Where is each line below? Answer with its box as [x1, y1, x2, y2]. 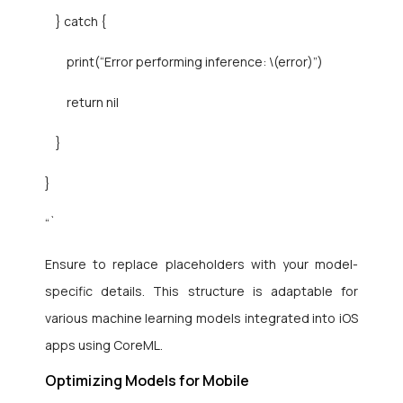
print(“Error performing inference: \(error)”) [45, 53, 323, 71]
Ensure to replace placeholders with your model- [45, 255, 358, 273]
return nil [45, 94, 119, 112]
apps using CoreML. [45, 336, 163, 354]
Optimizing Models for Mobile [45, 371, 249, 391]
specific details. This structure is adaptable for [45, 282, 358, 300]
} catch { [45, 13, 106, 31]
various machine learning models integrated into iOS [45, 309, 358, 327]
